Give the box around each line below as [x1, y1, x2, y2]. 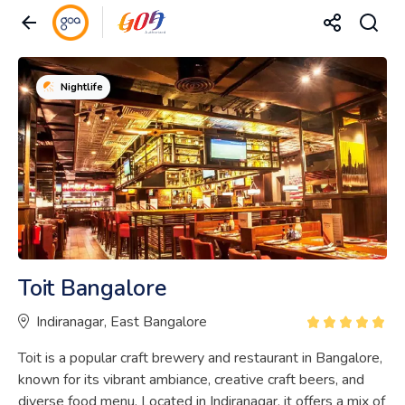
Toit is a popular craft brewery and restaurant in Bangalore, [18, 347, 382, 368]
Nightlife [61, 80, 103, 94]
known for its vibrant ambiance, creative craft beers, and [18, 369, 364, 390]
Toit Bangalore [18, 272, 167, 304]
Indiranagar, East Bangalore [36, 311, 207, 332]
